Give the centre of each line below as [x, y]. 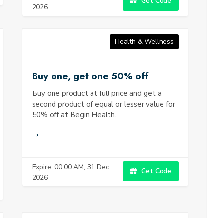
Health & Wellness [144, 42]
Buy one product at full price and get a [97, 93]
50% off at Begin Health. [74, 115]
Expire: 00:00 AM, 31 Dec [71, 167]
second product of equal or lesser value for [104, 104]
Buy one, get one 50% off [91, 76]
